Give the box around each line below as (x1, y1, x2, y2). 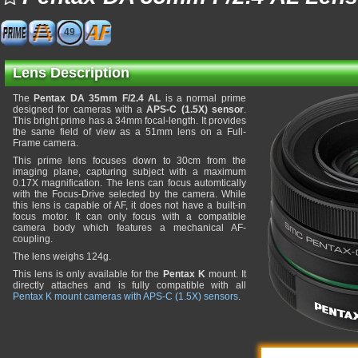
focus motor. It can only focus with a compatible (13, 211, 246, 222)
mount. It (205, 268, 246, 280)
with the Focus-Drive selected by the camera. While (13, 189, 246, 200)
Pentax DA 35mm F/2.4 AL (34, 93, 161, 104)
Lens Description (13, 65, 129, 81)
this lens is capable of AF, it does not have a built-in (13, 200, 246, 211)
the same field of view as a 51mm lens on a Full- (13, 126, 246, 137)
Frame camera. (13, 137, 78, 149)
